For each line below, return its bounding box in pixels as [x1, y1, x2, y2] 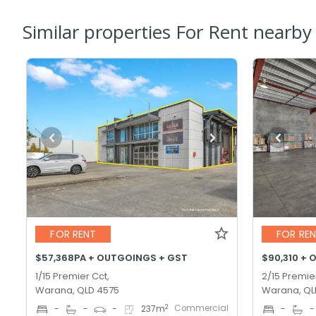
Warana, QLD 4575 [35, 283, 120, 297]
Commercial [174, 302, 229, 314]
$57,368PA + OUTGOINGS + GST [35, 250, 188, 265]
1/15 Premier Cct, [35, 269, 110, 283]
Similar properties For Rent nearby [23, 18, 312, 44]
